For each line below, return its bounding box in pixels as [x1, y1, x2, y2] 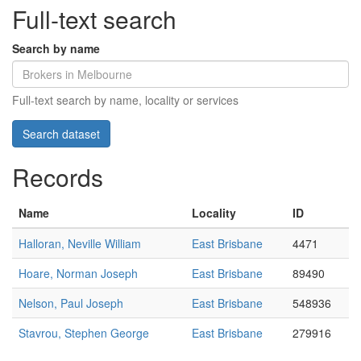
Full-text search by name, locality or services [12, 92, 239, 108]
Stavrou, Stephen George [19, 325, 149, 341]
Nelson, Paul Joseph [19, 295, 123, 311]
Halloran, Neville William [19, 235, 141, 251]
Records [12, 160, 103, 194]
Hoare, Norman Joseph [19, 265, 138, 281]
